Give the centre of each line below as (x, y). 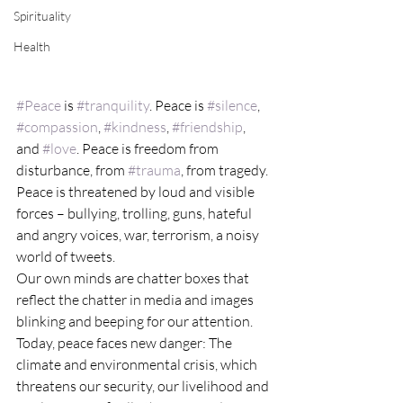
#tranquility (113, 105)
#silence (232, 105)
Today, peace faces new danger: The (125, 342)
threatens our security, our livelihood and (144, 385)
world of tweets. (66, 256)
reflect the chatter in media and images (136, 299)
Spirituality (42, 16)
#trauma (154, 170)
